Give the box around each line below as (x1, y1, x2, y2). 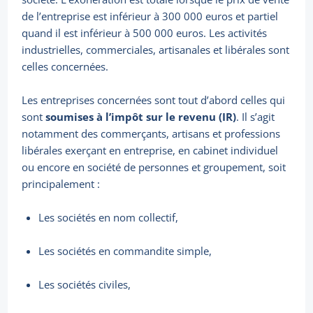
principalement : (22, 177, 101, 191)
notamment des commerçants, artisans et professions (22, 126, 281, 141)
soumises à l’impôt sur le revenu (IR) (45, 110, 237, 124)
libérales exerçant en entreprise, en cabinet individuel (22, 143, 279, 158)
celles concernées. (22, 59, 109, 74)
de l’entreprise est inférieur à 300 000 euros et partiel (22, 9, 279, 24)
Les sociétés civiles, (38, 277, 131, 292)
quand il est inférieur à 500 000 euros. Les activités (22, 26, 268, 41)
